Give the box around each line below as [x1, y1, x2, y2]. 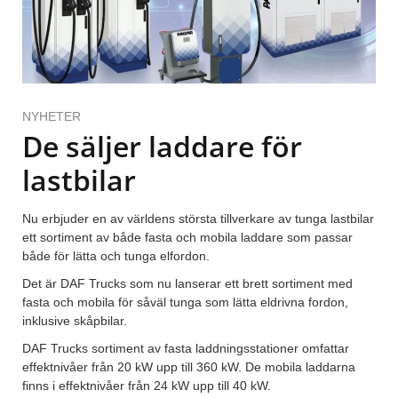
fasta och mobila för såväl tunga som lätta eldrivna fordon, [22, 295, 348, 310]
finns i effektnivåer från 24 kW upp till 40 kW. [22, 378, 271, 394]
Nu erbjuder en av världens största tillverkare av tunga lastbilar [22, 211, 374, 227]
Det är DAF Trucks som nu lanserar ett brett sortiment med [22, 276, 353, 291]
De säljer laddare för [22, 127, 302, 166]
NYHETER [22, 109, 81, 124]
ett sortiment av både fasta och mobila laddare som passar [22, 230, 353, 245]
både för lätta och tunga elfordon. [22, 249, 210, 264]
